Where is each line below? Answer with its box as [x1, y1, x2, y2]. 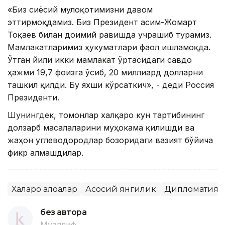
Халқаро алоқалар [12, 184, 77, 194]
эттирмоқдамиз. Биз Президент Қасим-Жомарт [8, 17, 197, 28]
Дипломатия [164, 184, 218, 194]
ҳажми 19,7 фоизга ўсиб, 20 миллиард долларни [8, 67, 203, 78]
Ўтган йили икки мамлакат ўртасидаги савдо [8, 55, 192, 65]
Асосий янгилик [85, 184, 156, 194]
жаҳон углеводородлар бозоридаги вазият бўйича [8, 135, 213, 146]
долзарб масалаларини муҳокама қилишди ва [8, 123, 194, 133]
